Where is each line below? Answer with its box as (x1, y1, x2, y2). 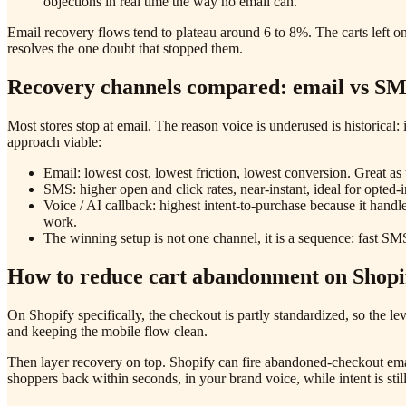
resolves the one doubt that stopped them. (7, 41, 243, 57)
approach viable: (7, 133, 101, 150)
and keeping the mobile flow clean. (7, 323, 208, 339)
